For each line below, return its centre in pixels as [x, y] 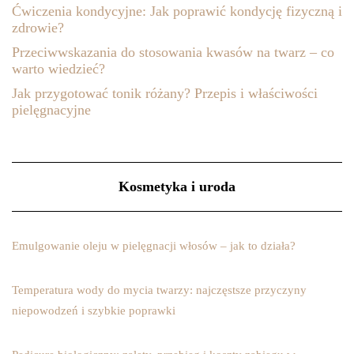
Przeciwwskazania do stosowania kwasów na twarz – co [173, 52]
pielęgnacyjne [51, 109]
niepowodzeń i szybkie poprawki [94, 310]
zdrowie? [38, 27]
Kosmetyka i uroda [177, 186]
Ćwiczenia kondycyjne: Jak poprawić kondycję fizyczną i [177, 11]
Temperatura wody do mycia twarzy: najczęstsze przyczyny [159, 290]
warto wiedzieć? [58, 68]
